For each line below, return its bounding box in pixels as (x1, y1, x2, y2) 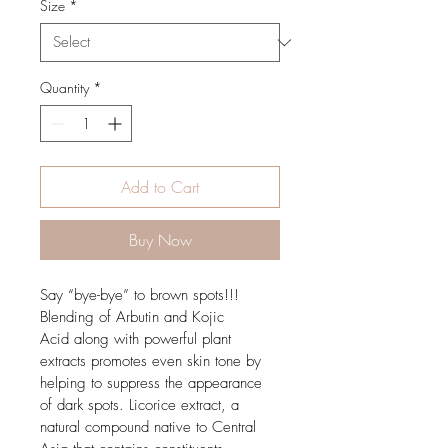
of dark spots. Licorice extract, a (40, 395, 244, 415)
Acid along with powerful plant (40, 329, 236, 349)
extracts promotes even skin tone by (40, 351, 266, 371)
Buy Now (128, 229, 192, 251)
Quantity (40, 78, 89, 97)
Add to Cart (121, 176, 199, 198)
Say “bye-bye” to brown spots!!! (40, 285, 244, 305)
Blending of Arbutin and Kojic (40, 307, 229, 327)
